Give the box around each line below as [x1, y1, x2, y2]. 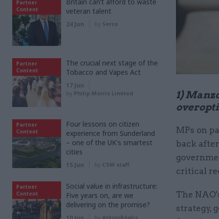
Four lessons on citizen [66, 119, 139, 129]
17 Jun [66, 81, 84, 89]
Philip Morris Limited [74, 89, 133, 97]
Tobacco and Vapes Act [66, 67, 141, 77]
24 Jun [66, 20, 84, 28]
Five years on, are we [66, 191, 133, 200]
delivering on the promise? [66, 200, 150, 209]
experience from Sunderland [66, 129, 155, 138]
